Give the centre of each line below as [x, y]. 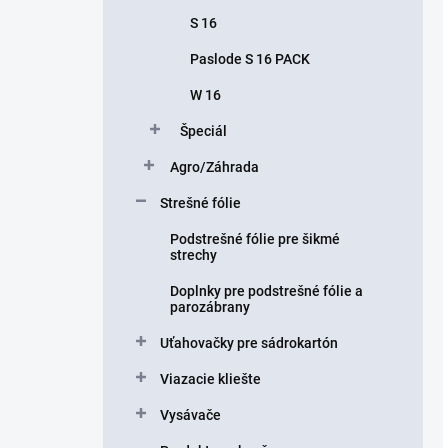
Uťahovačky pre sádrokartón [249, 343]
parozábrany [210, 307]
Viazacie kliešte [210, 379]
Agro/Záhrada [214, 167]
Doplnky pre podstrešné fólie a [266, 291]
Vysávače [190, 415]
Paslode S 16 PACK [250, 59]
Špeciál [203, 131]
